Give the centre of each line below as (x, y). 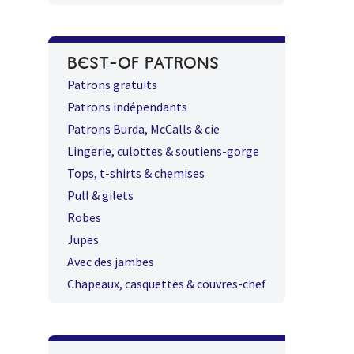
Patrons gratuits (112, 84)
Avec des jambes (111, 261)
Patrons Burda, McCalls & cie (143, 128)
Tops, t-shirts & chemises (136, 173)
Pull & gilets (100, 195)
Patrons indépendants (127, 106)
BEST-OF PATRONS (143, 62)
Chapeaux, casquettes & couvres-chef (167, 283)
